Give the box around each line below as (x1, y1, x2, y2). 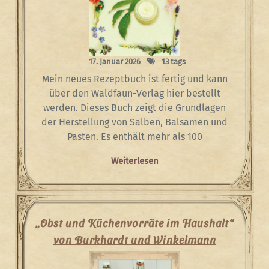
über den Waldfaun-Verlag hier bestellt (49, 87, 220, 99)
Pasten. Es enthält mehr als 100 (67, 130, 202, 142)
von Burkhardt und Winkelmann (53, 232, 216, 246)
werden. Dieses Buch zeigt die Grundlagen (43, 101, 226, 113)
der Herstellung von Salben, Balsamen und (41, 116, 228, 128)
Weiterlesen (110, 155, 159, 166)
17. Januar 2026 (88, 56, 141, 66)
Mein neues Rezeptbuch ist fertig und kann (41, 73, 228, 85)
